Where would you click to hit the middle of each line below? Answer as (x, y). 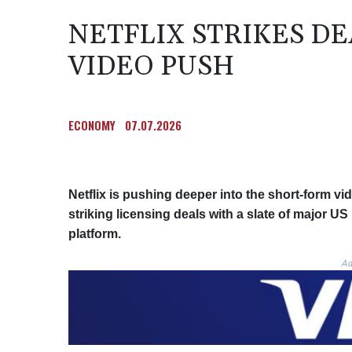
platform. (95, 233)
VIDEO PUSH (151, 66)
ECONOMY (92, 125)
